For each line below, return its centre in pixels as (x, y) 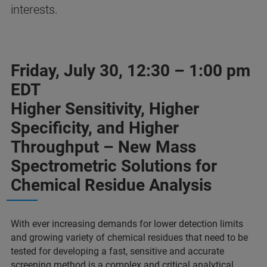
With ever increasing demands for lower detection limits (127, 224)
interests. (34, 10)
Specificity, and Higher (95, 128)
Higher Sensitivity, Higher (105, 109)
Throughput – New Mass (103, 147)
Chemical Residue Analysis (111, 185)
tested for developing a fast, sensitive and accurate (117, 251)
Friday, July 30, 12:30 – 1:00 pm (131, 71)
